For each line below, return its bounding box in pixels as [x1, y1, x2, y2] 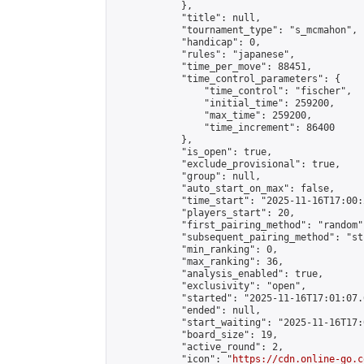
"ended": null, [113, 305, 261, 316]
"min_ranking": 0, [113, 244, 278, 255]
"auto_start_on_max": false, [113, 183, 335, 194]
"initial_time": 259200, [113, 97, 335, 109]
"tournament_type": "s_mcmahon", [113, 24, 357, 36]
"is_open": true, [113, 146, 272, 158]
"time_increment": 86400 [113, 122, 335, 133]
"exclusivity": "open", [113, 280, 306, 292]
